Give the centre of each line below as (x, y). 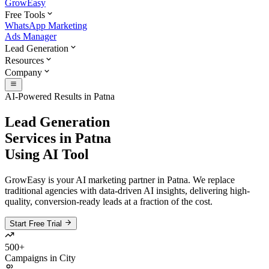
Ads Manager (31, 36)
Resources (24, 60)
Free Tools (25, 15)
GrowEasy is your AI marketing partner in (85, 180)
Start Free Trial (37, 224)
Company (23, 72)
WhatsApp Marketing (46, 26)
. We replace (211, 180)
